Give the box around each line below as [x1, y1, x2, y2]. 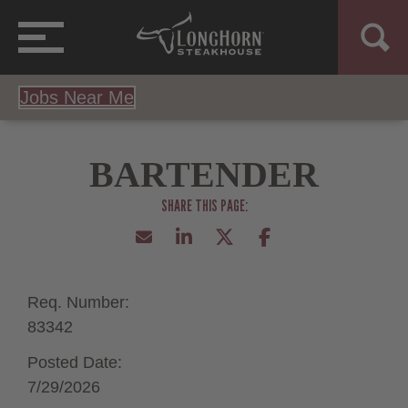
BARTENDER [89, 153, 319, 195]
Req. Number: [27, 292, 129, 311]
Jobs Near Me [20, 87, 134, 107]
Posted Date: [27, 352, 122, 372]
